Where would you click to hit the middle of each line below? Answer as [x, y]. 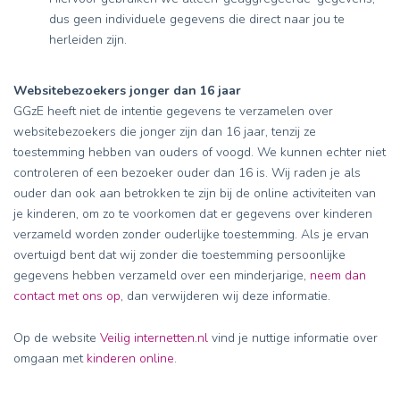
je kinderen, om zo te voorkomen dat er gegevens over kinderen [193, 214]
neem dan [338, 275]
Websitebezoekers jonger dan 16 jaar [127, 91]
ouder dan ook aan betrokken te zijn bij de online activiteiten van [195, 193]
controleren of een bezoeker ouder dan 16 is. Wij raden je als [187, 173]
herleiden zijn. [88, 40]
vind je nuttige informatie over [293, 338]
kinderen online [130, 358]
